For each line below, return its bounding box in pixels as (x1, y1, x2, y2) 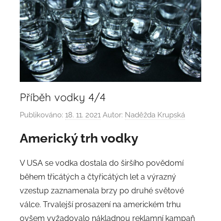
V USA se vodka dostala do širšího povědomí (20, 158, 184, 168)
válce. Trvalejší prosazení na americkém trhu (20, 200, 181, 210)
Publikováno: (20, 110, 65, 119)
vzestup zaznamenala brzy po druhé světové (20, 186, 184, 196)
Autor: (101, 110, 125, 119)
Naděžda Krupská (125, 110, 185, 119)
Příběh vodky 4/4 (20, 90, 106, 105)
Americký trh (20, 130, 98, 146)
